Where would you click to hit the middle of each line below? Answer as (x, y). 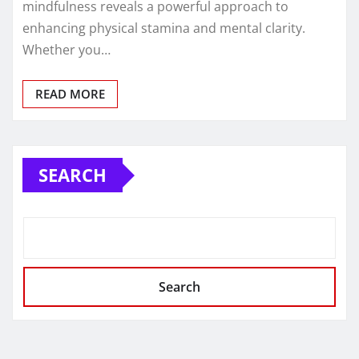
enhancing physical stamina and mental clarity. (164, 28)
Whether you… (67, 50)
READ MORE (70, 94)
